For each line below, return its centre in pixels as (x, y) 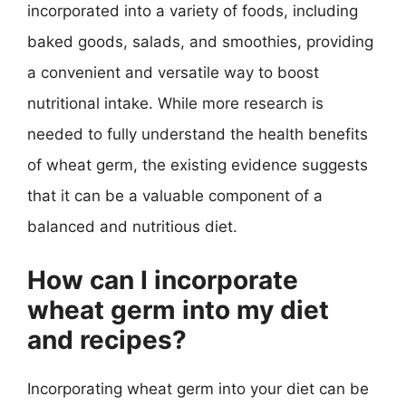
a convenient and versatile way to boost (173, 72)
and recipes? (107, 339)
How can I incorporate (163, 280)
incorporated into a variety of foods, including (193, 11)
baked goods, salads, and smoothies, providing (200, 42)
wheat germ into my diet (178, 309)
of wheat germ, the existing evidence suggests (198, 165)
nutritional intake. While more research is (175, 103)
